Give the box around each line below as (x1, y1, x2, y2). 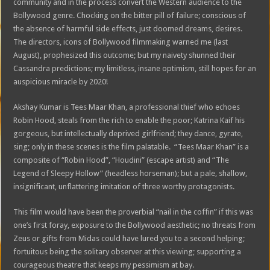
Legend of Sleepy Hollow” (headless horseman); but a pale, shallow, (13, 169, 248, 178)
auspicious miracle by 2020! (13, 77, 108, 86)
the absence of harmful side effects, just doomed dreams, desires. (13, 24, 243, 33)
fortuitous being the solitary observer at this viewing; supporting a (13, 247, 242, 256)
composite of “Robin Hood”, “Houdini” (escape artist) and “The (13, 155, 230, 165)
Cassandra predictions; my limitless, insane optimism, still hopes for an (13, 64, 257, 73)
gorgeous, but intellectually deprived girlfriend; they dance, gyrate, (13, 129, 243, 138)
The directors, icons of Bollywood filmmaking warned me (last (13, 37, 228, 46)
